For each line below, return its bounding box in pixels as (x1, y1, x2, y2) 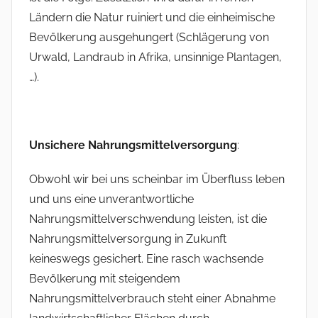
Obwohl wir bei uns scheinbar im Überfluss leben (29, 172, 285, 187)
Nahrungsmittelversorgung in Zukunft (29, 232, 226, 246)
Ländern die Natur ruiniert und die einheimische (29, 11, 275, 25)
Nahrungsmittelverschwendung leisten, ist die (29, 212, 267, 226)
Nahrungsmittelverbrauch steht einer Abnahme (29, 292, 275, 306)
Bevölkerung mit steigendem (29, 272, 180, 286)
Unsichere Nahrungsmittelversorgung (29, 138, 237, 153)
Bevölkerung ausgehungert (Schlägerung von (29, 31, 269, 45)
